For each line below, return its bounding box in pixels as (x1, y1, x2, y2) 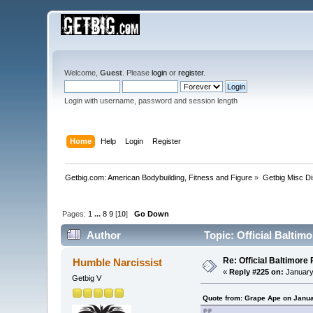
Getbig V (72, 274, 102, 283)
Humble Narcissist (72, 256, 162, 269)
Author (86, 229, 121, 242)
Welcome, (64, 68, 101, 77)
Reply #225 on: (229, 268, 284, 277)
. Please (122, 68, 152, 77)
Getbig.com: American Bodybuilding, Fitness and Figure (65, 173, 253, 182)
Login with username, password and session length (64, 96, 238, 105)
